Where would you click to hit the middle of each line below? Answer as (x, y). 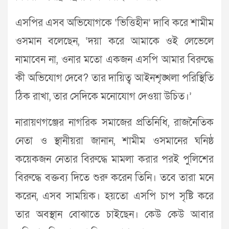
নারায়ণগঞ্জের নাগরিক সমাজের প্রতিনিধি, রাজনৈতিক (114, 123)
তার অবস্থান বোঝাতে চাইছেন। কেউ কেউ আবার (114, 215)
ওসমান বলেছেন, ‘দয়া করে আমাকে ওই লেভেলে (114, 42)
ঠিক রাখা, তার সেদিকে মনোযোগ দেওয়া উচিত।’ (104, 97)
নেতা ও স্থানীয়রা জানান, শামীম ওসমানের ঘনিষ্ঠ (114, 141)
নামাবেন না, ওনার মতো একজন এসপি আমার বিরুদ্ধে (114, 60)
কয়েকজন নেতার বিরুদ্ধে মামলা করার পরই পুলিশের (114, 160)
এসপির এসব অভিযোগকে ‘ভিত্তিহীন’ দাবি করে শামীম (114, 23)
